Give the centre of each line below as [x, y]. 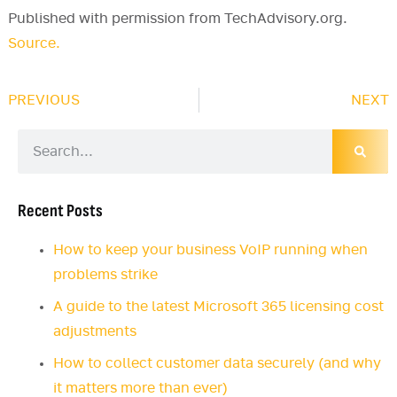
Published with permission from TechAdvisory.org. [177, 19]
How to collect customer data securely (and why [217, 364]
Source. [34, 44]
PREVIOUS [43, 101]
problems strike [105, 275]
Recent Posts [60, 211]
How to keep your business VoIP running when [210, 250]
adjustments [95, 332]
